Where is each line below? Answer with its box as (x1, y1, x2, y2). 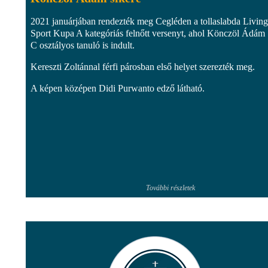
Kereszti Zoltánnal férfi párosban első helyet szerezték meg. (31, 61, 255, 72)
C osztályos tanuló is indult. (31, 39, 135, 50)
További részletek (146, 183, 195, 192)
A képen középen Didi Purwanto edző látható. (31, 83, 205, 93)
